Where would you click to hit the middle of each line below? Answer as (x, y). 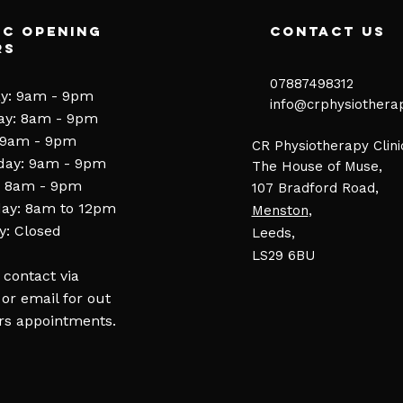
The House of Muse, (317, 166)
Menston (280, 210)
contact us (327, 31)
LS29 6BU (283, 255)
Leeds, (273, 233)
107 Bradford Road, (315, 188)
